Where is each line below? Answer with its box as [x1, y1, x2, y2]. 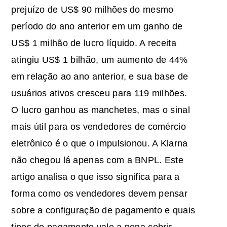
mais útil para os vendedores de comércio [11, 121, 186, 132]
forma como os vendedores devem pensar [11, 188, 188, 199]
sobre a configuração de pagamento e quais [11, 205, 196, 215]
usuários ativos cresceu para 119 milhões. [11, 88, 187, 98]
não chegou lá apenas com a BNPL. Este [11, 155, 184, 165]
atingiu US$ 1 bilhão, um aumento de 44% [11, 54, 188, 65]
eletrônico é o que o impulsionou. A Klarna [11, 138, 188, 148]
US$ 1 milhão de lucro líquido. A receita [11, 37, 176, 48]
